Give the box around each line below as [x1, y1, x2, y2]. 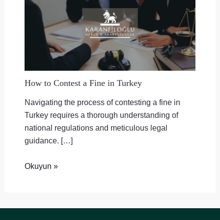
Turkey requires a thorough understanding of [24, 110, 178, 119]
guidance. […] [24, 136, 73, 145]
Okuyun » [24, 162, 58, 171]
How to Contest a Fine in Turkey [24, 78, 142, 88]
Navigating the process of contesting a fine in [24, 97, 180, 107]
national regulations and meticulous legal [24, 123, 167, 132]
